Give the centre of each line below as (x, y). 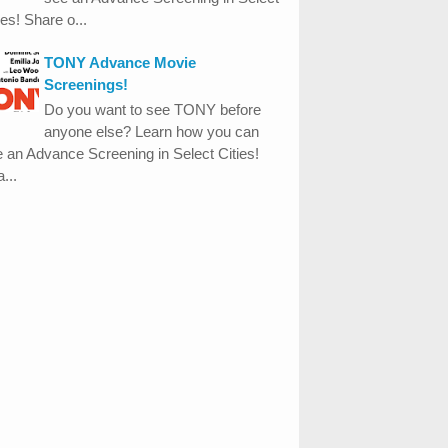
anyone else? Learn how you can (152, 131)
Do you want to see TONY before (153, 109)
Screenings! (86, 84)
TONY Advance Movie (120, 62)
